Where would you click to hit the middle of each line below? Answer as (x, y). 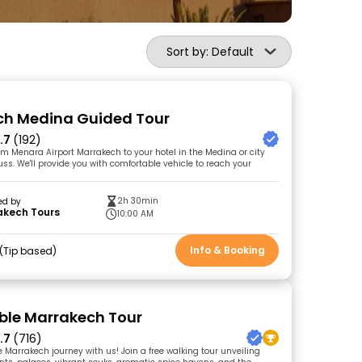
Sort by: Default (210, 52)
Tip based (28, 250)
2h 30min (138, 201)
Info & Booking (227, 250)
